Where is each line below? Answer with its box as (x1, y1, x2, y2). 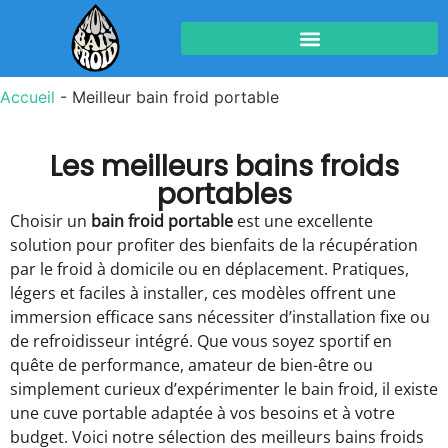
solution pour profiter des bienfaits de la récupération (10, 234, 418, 257)
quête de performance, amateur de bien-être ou (10, 354, 373, 377)
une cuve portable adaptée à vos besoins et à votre (10, 402, 395, 425)
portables (156, 175, 292, 215)
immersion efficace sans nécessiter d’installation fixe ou (10, 306, 430, 329)
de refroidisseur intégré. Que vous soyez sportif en (10, 330, 392, 353)
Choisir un (10, 210, 91, 233)
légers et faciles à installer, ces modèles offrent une (10, 282, 396, 305)
